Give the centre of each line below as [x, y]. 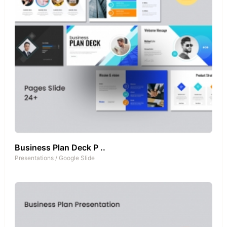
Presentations [34, 158]
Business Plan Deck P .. [60, 147]
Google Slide [77, 158]
